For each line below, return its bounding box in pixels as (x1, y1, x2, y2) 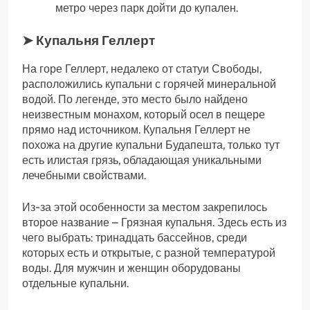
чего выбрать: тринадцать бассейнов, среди (22, 230, 247, 244)
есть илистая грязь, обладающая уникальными (22, 153, 262, 167)
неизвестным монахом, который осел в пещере (22, 107, 265, 121)
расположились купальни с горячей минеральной (22, 77, 276, 91)
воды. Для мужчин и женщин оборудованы (22, 261, 241, 275)
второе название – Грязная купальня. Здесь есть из (22, 215, 286, 229)
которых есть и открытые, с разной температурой (22, 246, 275, 259)
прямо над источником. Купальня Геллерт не (22, 122, 250, 136)
